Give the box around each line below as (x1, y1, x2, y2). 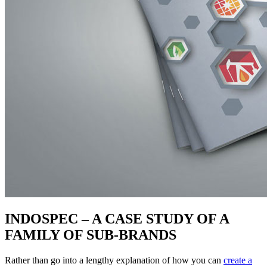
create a (223, 255, 252, 266)
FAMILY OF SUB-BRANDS (5, 227, 176, 243)
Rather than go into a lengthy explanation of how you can (5, 255, 223, 266)
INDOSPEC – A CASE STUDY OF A (5, 211, 229, 227)
